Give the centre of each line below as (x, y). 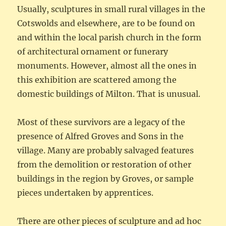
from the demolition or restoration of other (104, 165)
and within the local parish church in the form (109, 38)
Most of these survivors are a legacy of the (101, 122)
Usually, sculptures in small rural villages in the (111, 9)
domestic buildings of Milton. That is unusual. (109, 94)
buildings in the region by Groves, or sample (106, 179)
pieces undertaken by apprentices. (86, 193)
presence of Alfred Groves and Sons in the (101, 136)
